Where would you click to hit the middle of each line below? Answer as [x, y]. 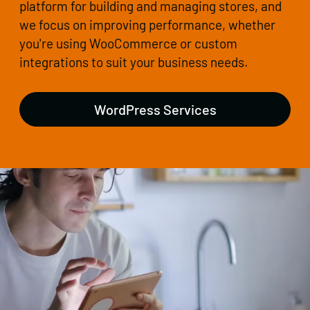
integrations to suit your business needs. [134, 62]
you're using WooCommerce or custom [128, 44]
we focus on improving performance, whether [147, 25]
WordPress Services [155, 110]
